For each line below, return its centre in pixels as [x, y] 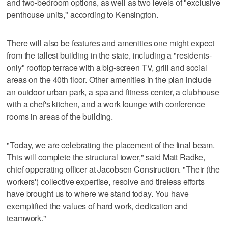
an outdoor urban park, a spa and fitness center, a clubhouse [113, 92]
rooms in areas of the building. [60, 116]
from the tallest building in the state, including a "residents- [109, 55]
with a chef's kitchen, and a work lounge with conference [106, 104]
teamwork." [26, 218]
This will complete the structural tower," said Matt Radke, [106, 157]
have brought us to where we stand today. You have [98, 193]
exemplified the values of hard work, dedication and [97, 206]
